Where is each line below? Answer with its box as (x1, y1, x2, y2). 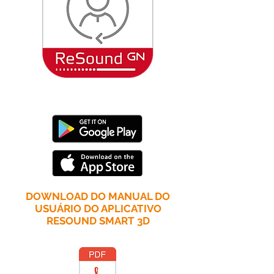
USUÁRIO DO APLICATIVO (34, 202, 161, 215)
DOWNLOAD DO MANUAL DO (26, 190, 170, 202)
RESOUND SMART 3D (46, 215, 150, 227)
